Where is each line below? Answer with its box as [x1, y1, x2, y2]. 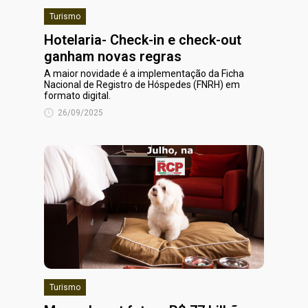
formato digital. [44, 90, 111, 101]
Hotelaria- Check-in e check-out [44, 32, 241, 48]
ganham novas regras [44, 48, 181, 65]
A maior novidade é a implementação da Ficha [44, 68, 244, 79]
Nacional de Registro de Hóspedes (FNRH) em [44, 79, 240, 90]
